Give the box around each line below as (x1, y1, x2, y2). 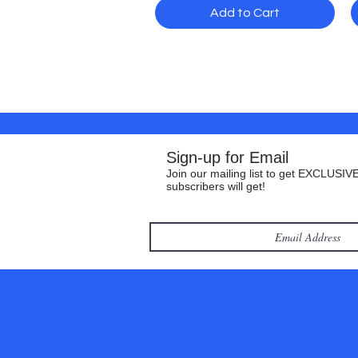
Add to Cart (209, 6, 280, 20)
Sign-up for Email (166, 149, 288, 167)
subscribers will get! (166, 180, 265, 193)
